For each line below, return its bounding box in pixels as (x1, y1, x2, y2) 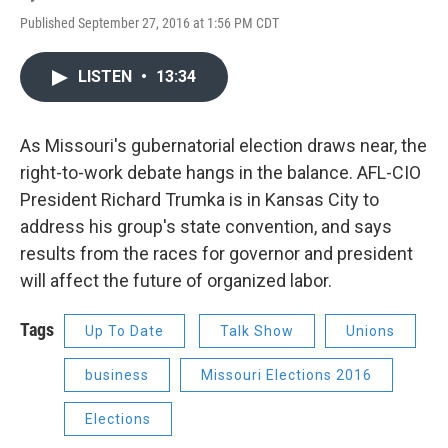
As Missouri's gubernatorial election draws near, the (20, 135, 427, 156)
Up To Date (85, 323, 164, 339)
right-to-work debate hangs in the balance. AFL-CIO (20, 162, 421, 183)
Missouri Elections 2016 (201, 367, 372, 383)
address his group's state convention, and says (20, 216, 392, 237)
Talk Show (220, 323, 294, 339)
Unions (346, 323, 395, 339)
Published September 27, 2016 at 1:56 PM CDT (20, 15, 279, 31)
